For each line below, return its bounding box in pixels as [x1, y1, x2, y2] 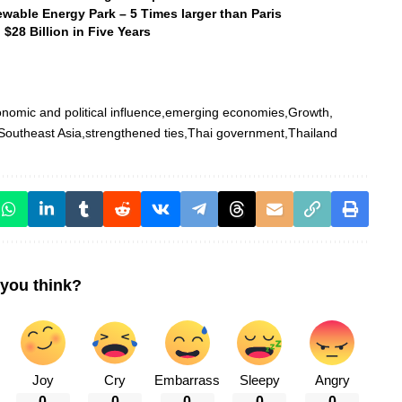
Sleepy [239, 373, 280, 389]
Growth [288, 105, 329, 120]
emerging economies [165, 105, 284, 120]
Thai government [188, 126, 284, 141]
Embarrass [154, 373, 221, 389]
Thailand [288, 126, 337, 141]
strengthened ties [85, 126, 184, 141]
